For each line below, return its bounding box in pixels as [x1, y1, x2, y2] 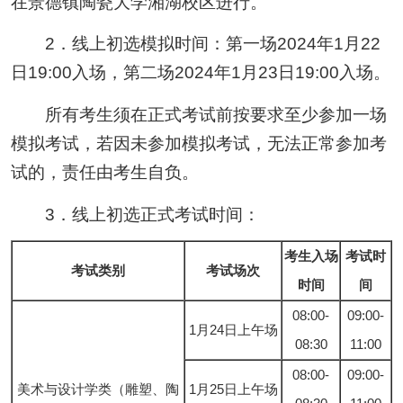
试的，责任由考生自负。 [10, 163, 199, 183]
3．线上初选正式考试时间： [10, 205, 260, 225]
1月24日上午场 [188, 322, 278, 338]
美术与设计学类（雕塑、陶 [17, 381, 179, 398]
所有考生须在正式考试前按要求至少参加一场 [10, 105, 387, 125]
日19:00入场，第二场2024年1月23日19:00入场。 [10, 63, 390, 83]
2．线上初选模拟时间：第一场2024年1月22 [10, 34, 381, 54]
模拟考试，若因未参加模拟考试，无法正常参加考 [10, 134, 387, 154]
